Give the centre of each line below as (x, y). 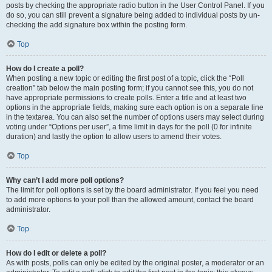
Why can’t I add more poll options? (65, 180)
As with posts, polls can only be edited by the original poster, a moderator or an (135, 263)
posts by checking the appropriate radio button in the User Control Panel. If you (135, 5)
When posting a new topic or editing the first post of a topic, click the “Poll (125, 78)
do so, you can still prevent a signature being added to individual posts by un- (133, 15)
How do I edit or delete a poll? (56, 253)
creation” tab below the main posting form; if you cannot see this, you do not (130, 88)
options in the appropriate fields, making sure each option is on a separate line (135, 107)
